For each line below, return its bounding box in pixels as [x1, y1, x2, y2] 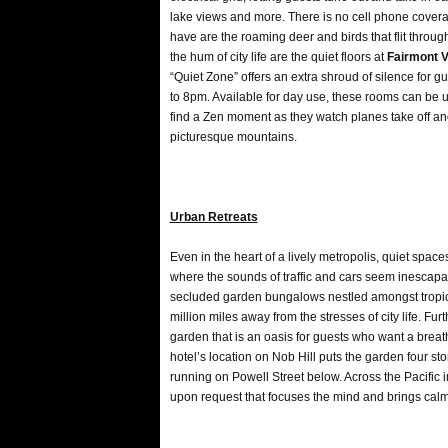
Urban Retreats [169, 210, 258, 224]
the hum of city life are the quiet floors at [169, 50, 387, 64]
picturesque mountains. [169, 130, 297, 144]
